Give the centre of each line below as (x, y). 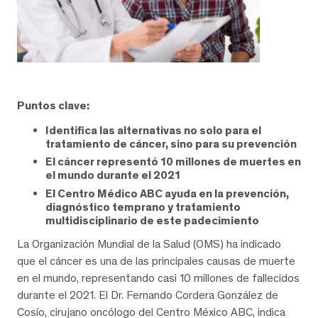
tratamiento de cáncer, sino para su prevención (171, 143)
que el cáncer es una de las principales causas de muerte (156, 261)
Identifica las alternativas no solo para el (153, 130)
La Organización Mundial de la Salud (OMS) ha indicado (149, 244)
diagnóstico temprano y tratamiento (143, 207)
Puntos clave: (53, 105)
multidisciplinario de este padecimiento (152, 220)
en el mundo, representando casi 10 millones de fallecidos (158, 278)
